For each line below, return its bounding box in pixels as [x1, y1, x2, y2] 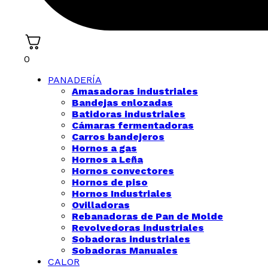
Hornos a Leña [72, 154, 143, 165]
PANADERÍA [48, 74, 102, 86]
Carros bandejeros [72, 131, 165, 142]
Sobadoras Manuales [72, 245, 178, 256]
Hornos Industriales [72, 188, 172, 199]
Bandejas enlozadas [72, 97, 173, 108]
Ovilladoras [72, 199, 130, 211]
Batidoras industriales [72, 108, 185, 120]
